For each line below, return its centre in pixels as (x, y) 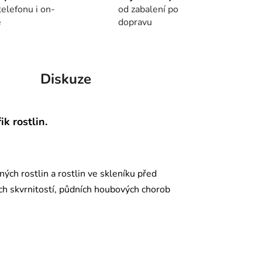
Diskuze (66, 79)
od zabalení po (149, 10)
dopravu (135, 23)
